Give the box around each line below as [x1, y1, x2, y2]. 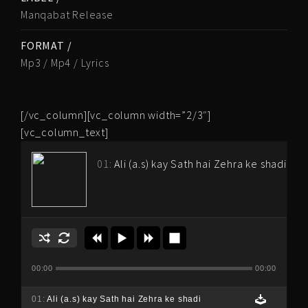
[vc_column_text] [21, 125, 109, 139]
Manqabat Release [21, 8, 113, 21]
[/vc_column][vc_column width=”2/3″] [21, 108, 212, 122]
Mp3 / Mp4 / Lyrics [21, 56, 109, 69]
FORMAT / [21, 38, 72, 52]
